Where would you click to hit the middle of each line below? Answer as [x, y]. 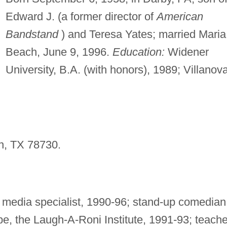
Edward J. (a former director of [81, 17]
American [180, 17]
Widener [186, 52]
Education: [138, 52]
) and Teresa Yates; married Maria [142, 34]
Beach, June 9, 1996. [59, 52]
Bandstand [32, 34]
